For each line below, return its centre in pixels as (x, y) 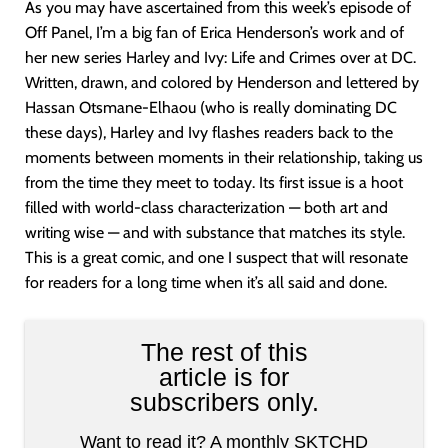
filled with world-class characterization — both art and (206, 207)
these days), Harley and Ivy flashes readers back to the (209, 132)
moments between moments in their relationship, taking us (224, 157)
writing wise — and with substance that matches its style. (215, 232)
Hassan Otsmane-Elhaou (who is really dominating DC (211, 107)
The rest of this (224, 352)
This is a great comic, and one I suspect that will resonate (216, 257)
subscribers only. (224, 402)
